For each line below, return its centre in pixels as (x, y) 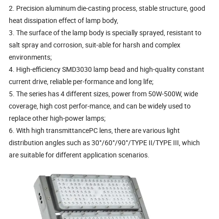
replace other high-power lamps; (57, 118)
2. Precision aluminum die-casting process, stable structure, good (107, 8)
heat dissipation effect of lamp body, (64, 21)
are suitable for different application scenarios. (79, 155)
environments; (31, 57)
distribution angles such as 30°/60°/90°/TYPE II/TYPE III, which (105, 143)
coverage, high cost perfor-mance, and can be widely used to (100, 106)
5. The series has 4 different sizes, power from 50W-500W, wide (104, 94)
